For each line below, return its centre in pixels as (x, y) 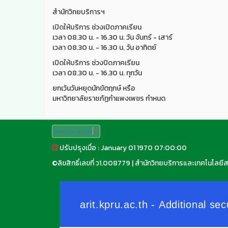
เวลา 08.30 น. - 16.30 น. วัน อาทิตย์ (104, 47)
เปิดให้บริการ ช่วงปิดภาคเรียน (96, 63)
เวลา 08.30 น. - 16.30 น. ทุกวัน (97, 73)
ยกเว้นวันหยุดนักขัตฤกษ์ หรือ (94, 88)
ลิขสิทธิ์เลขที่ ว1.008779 (94, 163)
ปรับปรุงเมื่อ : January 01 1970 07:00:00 (122, 148)
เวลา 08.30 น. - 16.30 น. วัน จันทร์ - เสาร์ (112, 37)
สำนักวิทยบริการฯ (79, 12)
